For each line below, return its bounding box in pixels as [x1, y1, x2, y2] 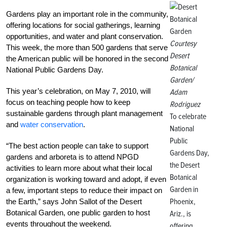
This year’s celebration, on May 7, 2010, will [6, 86, 150, 95]
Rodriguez [169, 99, 200, 109]
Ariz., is [169, 208, 191, 219]
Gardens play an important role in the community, [6, 9, 168, 18]
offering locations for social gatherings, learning [6, 20, 160, 29]
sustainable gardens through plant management [6, 108, 163, 118]
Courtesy [169, 38, 197, 49]
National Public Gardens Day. [6, 65, 103, 74]
